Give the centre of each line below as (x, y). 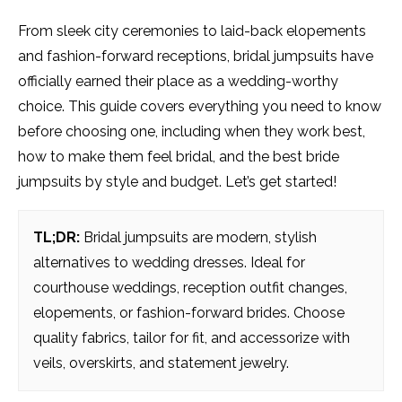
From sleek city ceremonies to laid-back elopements (192, 31)
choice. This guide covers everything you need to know (200, 107)
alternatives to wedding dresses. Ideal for (169, 263)
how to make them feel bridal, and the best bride (179, 157)
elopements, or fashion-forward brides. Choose (189, 313)
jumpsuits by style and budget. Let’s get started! (177, 182)
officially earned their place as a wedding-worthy (178, 82)
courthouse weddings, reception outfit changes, (190, 288)
